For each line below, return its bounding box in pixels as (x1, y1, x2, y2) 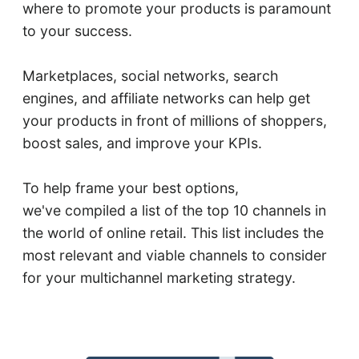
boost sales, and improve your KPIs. (22, 135, 262, 152)
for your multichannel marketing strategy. (22, 269, 296, 287)
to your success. (22, 22, 136, 40)
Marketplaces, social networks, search (22, 67, 278, 85)
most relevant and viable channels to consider (22, 247, 327, 264)
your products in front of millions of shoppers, (22, 112, 327, 130)
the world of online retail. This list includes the (22, 224, 324, 242)
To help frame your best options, (22, 179, 239, 197)
